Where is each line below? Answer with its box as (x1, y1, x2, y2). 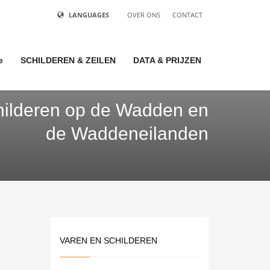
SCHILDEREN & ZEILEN (20, 55, 116, 65)
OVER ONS (127, 10, 160, 19)
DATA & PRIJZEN (133, 55, 201, 65)
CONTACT (172, 10, 202, 19)
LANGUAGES (69, 10, 109, 19)
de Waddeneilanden (46, 124, 209, 143)
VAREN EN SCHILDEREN (59, 236, 157, 245)
